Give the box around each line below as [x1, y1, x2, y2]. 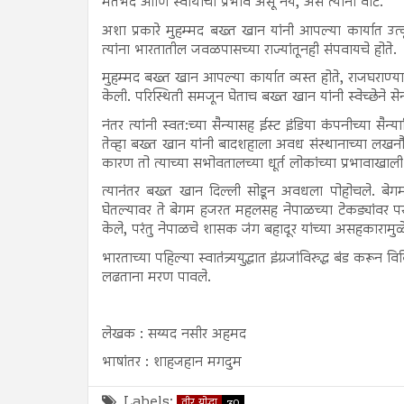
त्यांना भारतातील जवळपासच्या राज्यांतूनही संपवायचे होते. [102, 38, 397, 62]
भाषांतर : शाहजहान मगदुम [102, 351, 242, 374]
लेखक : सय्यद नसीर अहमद [102, 322, 246, 346]
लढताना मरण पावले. [102, 265, 211, 289]
